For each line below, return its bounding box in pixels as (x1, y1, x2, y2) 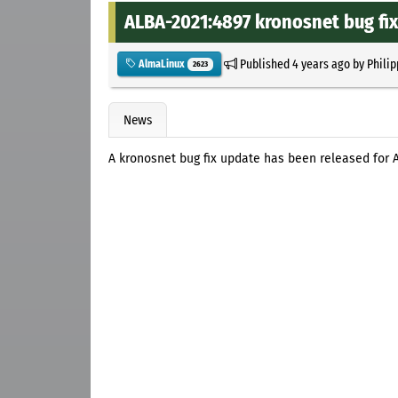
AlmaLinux (136, 57, 187, 70)
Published (236, 55, 292, 72)
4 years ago (291, 55, 350, 72)
